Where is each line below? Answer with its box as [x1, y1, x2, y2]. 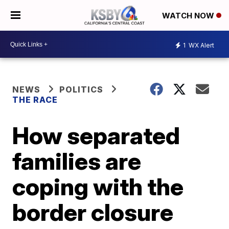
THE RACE [12, 95, 60, 105]
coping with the [12, 172, 184, 201]
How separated [12, 121, 180, 150]
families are [12, 147, 142, 175]
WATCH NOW [162, 11, 216, 21]
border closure [12, 198, 174, 226]
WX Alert [187, 41, 214, 49]
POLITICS [59, 84, 104, 95]
